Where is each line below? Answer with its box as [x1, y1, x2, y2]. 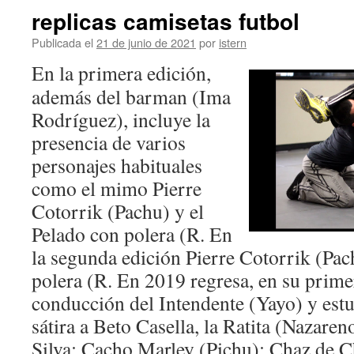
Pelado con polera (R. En [32, 220, 232, 247]
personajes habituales [32, 152, 202, 179]
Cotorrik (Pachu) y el [32, 198, 204, 224]
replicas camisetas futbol [32, 5, 299, 37]
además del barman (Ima [32, 83, 231, 110]
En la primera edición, [32, 59, 211, 86]
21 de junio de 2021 [96, 34, 196, 51]
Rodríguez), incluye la [32, 106, 210, 133]
